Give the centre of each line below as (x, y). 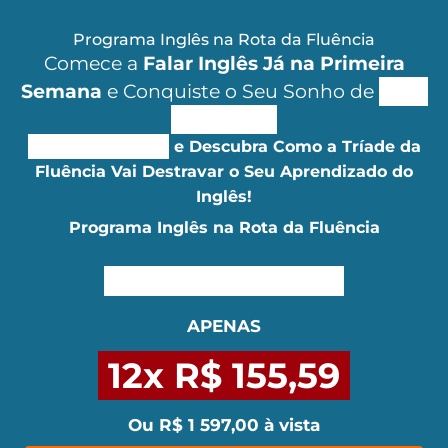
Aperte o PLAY (98, 146)
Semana (61, 91)
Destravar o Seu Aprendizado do (277, 171)
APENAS (224, 326)
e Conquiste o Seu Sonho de (237, 91)
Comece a (93, 63)
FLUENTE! (219, 119)
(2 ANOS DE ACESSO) (224, 281)
